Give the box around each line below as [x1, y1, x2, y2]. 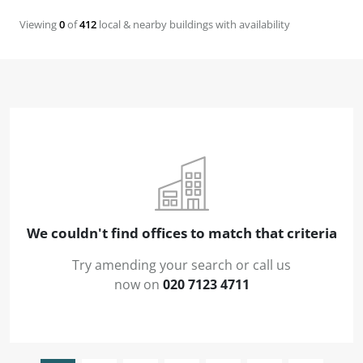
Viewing [19, 17, 59, 32]
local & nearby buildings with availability [96, 17, 290, 32]
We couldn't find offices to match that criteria [26, 223, 337, 242]
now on [113, 275, 163, 293]
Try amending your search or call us [72, 255, 291, 274]
